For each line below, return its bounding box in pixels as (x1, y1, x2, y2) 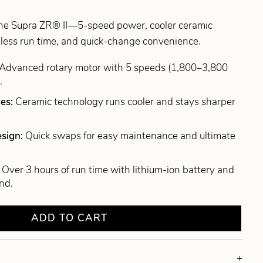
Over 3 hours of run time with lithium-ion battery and (2, 163, 235, 177)
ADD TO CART (31, 211, 108, 225)
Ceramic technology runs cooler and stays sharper (15, 95, 236, 109)
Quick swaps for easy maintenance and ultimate (25, 129, 236, 143)
